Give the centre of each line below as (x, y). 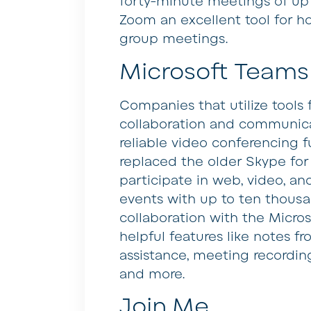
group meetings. (174, 39)
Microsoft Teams (214, 72)
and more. (152, 274)
